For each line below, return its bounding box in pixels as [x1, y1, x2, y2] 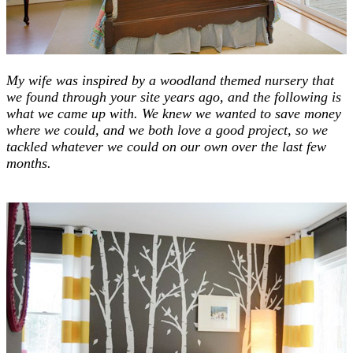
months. [6, 154, 55, 171]
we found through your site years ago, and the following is [6, 88, 341, 105]
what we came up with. [6, 105, 138, 121]
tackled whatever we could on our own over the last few [6, 138, 326, 154]
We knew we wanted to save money [138, 105, 341, 121]
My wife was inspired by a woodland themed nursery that [6, 72, 334, 88]
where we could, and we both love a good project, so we [6, 121, 328, 138]
